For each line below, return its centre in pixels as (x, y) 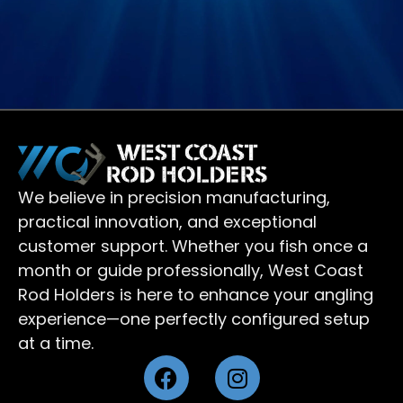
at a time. (56, 344)
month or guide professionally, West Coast (191, 271)
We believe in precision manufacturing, (174, 198)
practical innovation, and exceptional (167, 222)
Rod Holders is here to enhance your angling (196, 295)
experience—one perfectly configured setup (194, 319)
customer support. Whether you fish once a (193, 246)
